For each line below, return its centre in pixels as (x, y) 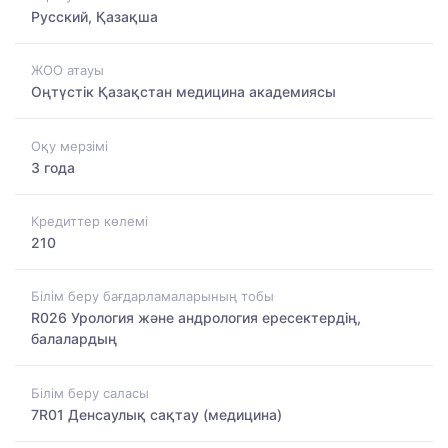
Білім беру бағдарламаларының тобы (152, 296)
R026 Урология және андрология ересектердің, (196, 318)
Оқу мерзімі (69, 145)
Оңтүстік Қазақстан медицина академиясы (183, 92)
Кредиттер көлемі (89, 220)
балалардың (74, 339)
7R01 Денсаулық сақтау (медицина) (156, 414)
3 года (53, 167)
